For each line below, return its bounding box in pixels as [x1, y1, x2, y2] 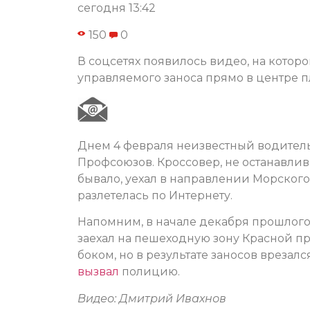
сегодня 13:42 [77, 1, 156, 15]
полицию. [119, 265, 180, 279]
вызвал [77, 265, 119, 279]
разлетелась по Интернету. [77, 188, 232, 202]
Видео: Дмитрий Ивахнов [77, 291, 226, 305]
